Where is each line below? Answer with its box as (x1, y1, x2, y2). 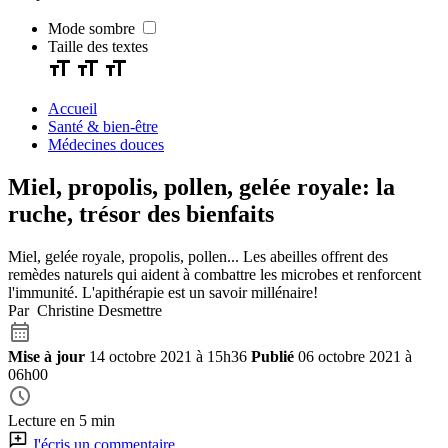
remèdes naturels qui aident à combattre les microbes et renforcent (8, 265, 421, 283)
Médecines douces (48, 136, 164, 153)
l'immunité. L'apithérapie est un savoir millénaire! (8, 283, 318, 301)
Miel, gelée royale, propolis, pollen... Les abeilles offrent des (8, 247, 388, 265)
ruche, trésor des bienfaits (8, 200, 274, 227)
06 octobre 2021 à (298, 347, 412, 365)
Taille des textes (48, 38, 148, 55)
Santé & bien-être (48, 118, 158, 135)
